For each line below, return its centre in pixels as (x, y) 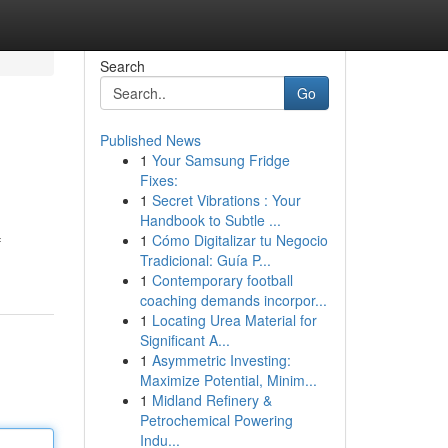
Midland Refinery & (211, 400)
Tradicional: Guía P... (205, 260)
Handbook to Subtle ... (210, 220)
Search (122, 66)
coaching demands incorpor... (233, 300)
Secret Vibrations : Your (226, 200)
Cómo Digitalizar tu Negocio (239, 240)
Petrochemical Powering (216, 420)
